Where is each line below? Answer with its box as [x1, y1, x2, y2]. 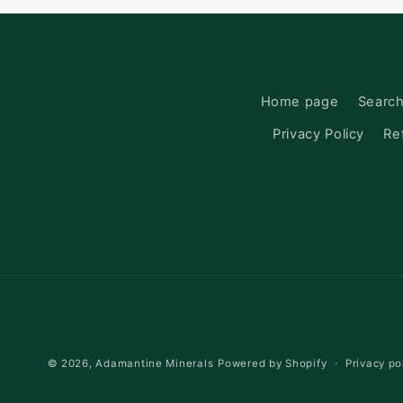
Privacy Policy [273, 125, 365, 142]
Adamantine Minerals [95, 357, 214, 370]
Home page [260, 94, 339, 111]
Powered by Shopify [218, 357, 327, 370]
